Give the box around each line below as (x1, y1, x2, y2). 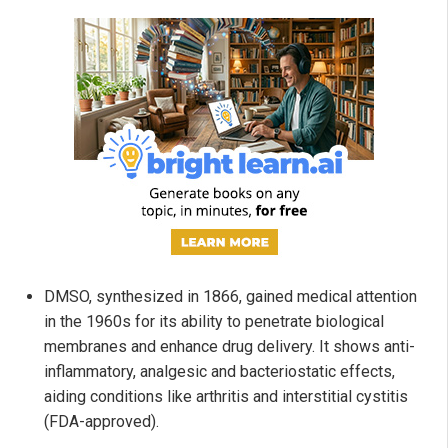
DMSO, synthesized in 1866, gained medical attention (44, 287, 417, 307)
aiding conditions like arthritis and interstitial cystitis (44, 387, 408, 407)
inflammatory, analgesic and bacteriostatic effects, (44, 362, 395, 382)
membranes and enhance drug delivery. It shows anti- (44, 337, 415, 357)
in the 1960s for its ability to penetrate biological (44, 312, 384, 332)
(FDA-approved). (44, 412, 159, 432)
